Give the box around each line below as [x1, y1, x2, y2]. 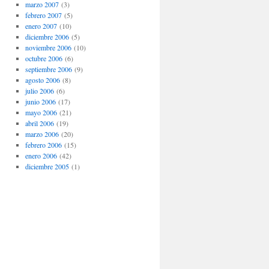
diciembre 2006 [25, 32, 69, 41]
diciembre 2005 [25, 162, 69, 171]
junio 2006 [25, 97, 56, 106]
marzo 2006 [25, 129, 59, 139]
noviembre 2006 [25, 43, 71, 52]
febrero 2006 [25, 140, 62, 150]
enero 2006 [25, 151, 57, 160]
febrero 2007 [25, 10, 62, 20]
